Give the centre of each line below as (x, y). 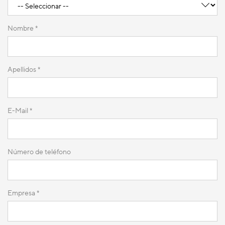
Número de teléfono (39, 152)
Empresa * (23, 193)
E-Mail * (20, 110)
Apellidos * (24, 69)
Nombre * (23, 28)
